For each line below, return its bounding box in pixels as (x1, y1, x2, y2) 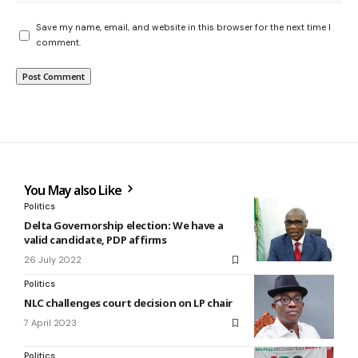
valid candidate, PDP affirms (24, 233, 167, 248)
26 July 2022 (24, 254, 82, 266)
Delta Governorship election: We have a (24, 218, 224, 233)
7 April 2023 (24, 317, 77, 329)
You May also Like (24, 181, 125, 200)
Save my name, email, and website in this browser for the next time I (36, 22, 331, 34)
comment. (36, 37, 81, 49)
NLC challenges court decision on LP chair (24, 296, 233, 311)
